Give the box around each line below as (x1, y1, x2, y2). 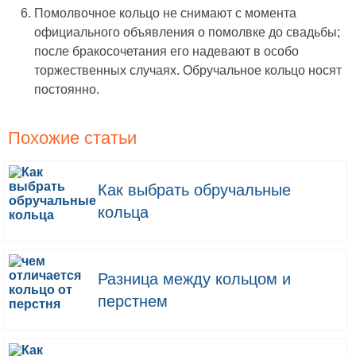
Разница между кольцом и (98, 269, 291, 288)
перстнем (98, 292, 168, 310)
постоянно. (34, 82, 99, 96)
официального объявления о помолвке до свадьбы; (34, 25, 340, 39)
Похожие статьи (8, 127, 137, 148)
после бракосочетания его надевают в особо (34, 44, 299, 58)
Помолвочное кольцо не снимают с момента (34, 6, 296, 20)
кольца (98, 203, 149, 221)
